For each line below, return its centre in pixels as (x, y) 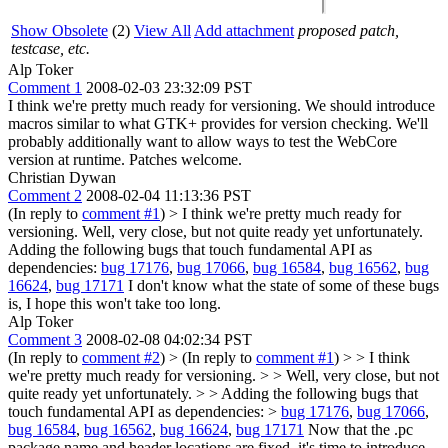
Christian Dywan (62, 177)
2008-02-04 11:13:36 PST (168, 195)
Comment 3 (45, 339)
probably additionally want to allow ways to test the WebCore (202, 141)
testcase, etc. (50, 48)
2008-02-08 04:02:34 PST (169, 339)
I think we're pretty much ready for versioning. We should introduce (221, 105)
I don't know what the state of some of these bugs (281, 285)
